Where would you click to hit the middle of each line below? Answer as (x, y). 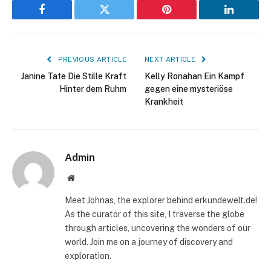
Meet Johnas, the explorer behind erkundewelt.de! (161, 200)
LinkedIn (248, 18)
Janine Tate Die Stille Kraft (74, 76)
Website (87, 177)
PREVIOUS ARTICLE (91, 59)
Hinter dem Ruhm (93, 89)
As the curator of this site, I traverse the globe (155, 214)
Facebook (62, 18)
